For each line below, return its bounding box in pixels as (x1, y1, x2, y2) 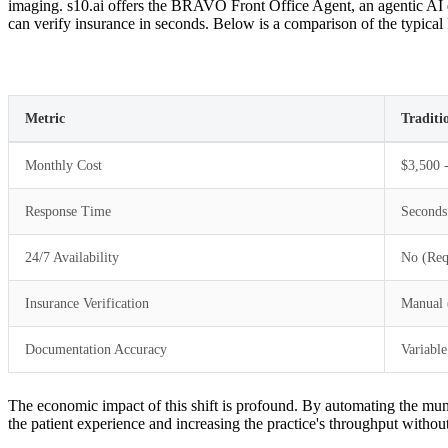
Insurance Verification (25, 295, 149, 311)
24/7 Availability (25, 249, 119, 265)
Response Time (25, 203, 111, 219)
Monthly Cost (25, 157, 102, 173)
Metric (25, 110, 65, 126)
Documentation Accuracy (25, 341, 167, 357)
